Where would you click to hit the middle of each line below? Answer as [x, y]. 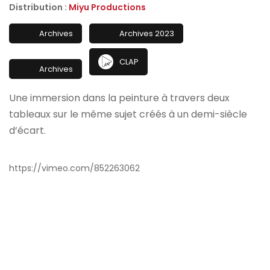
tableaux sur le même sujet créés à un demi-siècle [128, 114]
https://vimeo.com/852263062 [74, 168]
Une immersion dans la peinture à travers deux [119, 98]
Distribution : [39, 7]
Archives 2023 [147, 33]
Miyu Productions [107, 7]
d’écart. [27, 130]
